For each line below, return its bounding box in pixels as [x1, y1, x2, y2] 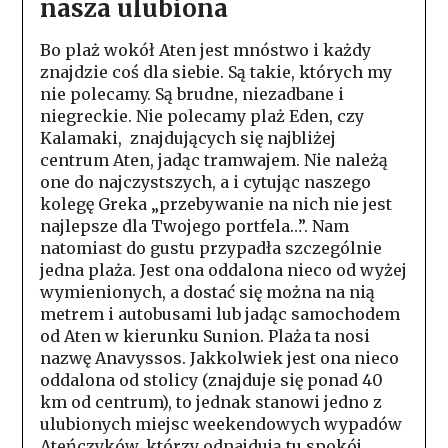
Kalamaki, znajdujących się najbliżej [39, 127, 336, 148]
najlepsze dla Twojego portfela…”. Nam [39, 215, 349, 236]
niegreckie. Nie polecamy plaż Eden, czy [39, 105, 364, 126]
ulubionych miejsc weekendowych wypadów [39, 413, 402, 434]
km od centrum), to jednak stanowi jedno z [39, 391, 382, 412]
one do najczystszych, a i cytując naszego [39, 171, 371, 192]
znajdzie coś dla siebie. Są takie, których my [39, 61, 392, 82]
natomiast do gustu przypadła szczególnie [39, 237, 382, 258]
